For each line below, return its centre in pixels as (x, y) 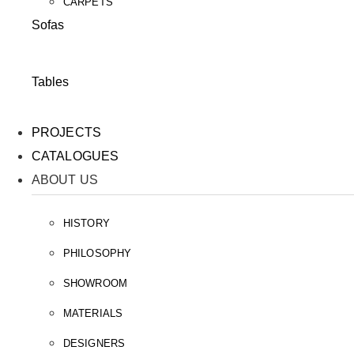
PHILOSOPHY (97, 253)
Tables (50, 81)
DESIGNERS (94, 343)
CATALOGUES (75, 156)
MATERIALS (93, 313)
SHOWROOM (95, 283)
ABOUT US (65, 179)
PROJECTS (66, 132)
